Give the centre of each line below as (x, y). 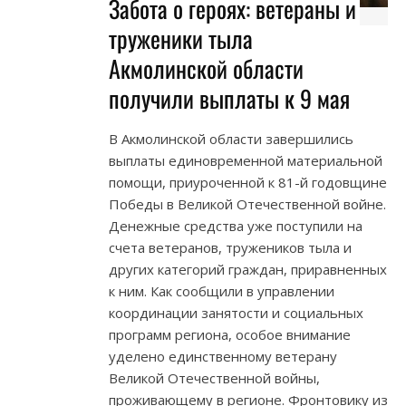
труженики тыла (181, 39)
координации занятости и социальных (236, 313)
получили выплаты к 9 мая (229, 99)
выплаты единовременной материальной (246, 161)
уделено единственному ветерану (223, 357)
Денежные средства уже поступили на (236, 226)
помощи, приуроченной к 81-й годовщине (248, 183)
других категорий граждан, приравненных (248, 270)
